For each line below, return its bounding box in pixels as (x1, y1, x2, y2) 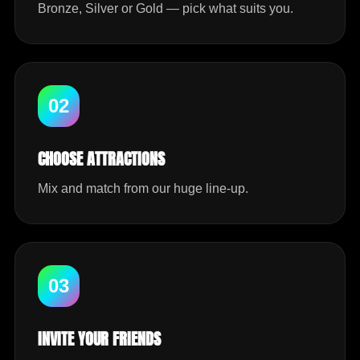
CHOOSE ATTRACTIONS (38, 146, 165, 171)
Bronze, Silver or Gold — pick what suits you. (38, 2, 293, 15)
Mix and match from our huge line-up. (38, 182, 248, 195)
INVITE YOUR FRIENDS (38, 326, 161, 351)
